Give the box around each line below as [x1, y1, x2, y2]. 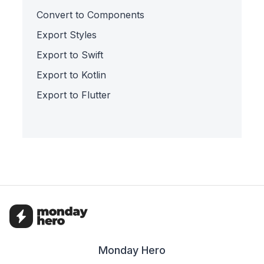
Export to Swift [37, 48, 104, 61]
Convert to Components [37, 8, 145, 21]
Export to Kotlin [37, 68, 107, 81]
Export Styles [37, 28, 97, 41]
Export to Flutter [37, 88, 111, 101]
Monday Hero [98, 243, 166, 256]
